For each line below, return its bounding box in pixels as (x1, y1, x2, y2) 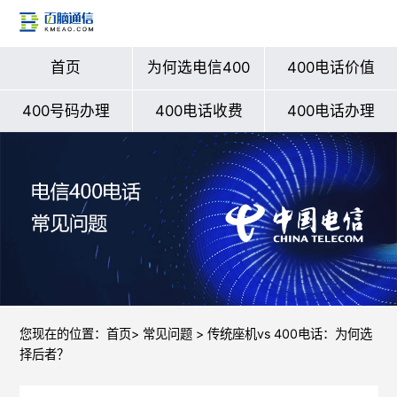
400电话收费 (154, 101, 243, 120)
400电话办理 (287, 101, 376, 120)
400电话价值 (287, 58, 376, 76)
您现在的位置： (19, 326, 106, 342)
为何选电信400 (147, 58, 250, 76)
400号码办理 (21, 101, 110, 120)
